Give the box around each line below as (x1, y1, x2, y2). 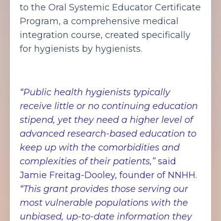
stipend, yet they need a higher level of (20, 114, 193, 125)
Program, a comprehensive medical (20, 15, 179, 27)
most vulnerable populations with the (20, 197, 188, 208)
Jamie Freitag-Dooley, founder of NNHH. (20, 169, 197, 181)
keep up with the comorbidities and (20, 142, 180, 153)
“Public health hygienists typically (20, 86, 170, 98)
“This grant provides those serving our (20, 183, 188, 194)
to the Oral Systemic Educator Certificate (20, 1, 201, 13)
